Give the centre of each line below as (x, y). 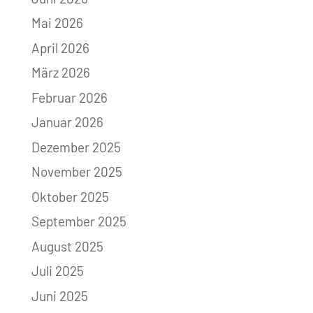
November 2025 (77, 172)
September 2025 (79, 221)
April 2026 (60, 48)
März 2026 (60, 73)
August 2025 (67, 246)
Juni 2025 (59, 296)
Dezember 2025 (76, 147)
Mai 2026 (57, 23)
